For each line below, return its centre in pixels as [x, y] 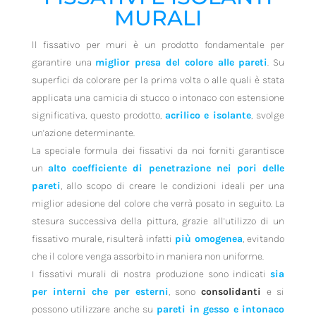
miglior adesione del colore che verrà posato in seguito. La [158, 203]
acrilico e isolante [208, 115]
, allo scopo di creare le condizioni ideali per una [172, 186]
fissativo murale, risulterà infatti [103, 239]
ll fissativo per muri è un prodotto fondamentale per [158, 45]
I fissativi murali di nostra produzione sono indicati [151, 274]
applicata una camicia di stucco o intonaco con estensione [158, 98]
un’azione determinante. [83, 133]
